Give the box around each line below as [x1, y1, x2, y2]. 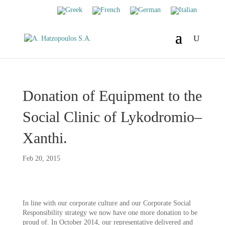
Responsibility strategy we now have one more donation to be [22, 209, 197, 216]
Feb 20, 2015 [22, 155, 60, 162]
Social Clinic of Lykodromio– [22, 108, 202, 125]
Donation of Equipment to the [22, 87, 202, 104]
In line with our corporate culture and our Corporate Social [22, 199, 191, 207]
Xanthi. [22, 130, 67, 146]
